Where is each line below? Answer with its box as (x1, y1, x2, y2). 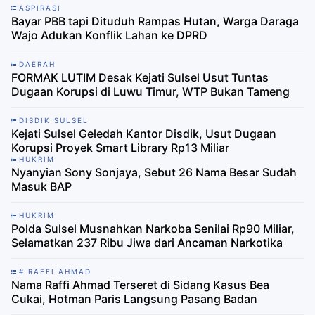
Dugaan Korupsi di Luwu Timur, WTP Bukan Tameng (11, 84, 290, 99)
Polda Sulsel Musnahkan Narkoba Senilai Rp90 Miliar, (11, 221, 295, 236)
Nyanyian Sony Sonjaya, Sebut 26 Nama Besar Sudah (11, 165, 297, 180)
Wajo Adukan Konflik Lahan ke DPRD (11, 28, 207, 43)
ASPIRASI (19, 4, 61, 13)
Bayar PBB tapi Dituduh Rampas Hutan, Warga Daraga (11, 14, 299, 29)
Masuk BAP (11, 179, 72, 194)
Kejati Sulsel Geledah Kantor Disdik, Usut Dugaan (11, 127, 276, 141)
